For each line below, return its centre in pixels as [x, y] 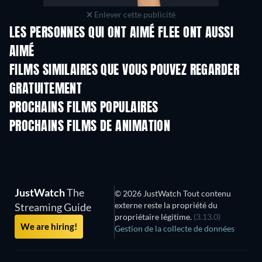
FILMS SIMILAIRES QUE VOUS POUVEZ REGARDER [125, 71]
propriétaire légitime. [154, 217]
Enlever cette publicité [134, 15]
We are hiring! [49, 227]
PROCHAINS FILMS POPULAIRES [84, 108]
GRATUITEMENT [46, 90]
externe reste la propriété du [166, 205]
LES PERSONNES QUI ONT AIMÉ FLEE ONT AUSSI [122, 34]
